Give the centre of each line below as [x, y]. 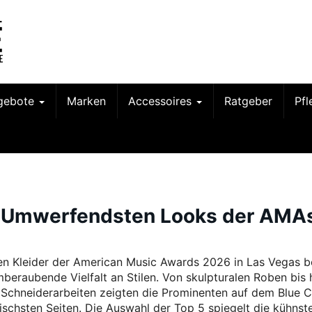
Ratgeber [248, 101]
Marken [86, 101]
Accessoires [162, 101]
